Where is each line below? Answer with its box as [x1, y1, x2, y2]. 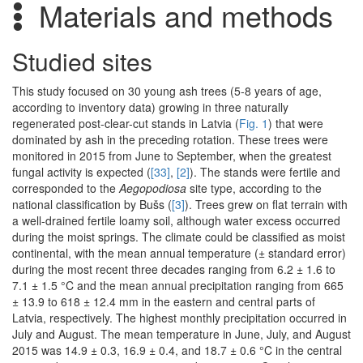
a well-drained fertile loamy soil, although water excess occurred [12, 212, 340, 229]
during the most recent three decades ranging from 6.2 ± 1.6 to [12, 261, 335, 278]
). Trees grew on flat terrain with [185, 196, 348, 213]
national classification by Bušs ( [12, 196, 172, 213]
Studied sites [12, 44, 152, 79]
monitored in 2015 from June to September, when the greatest [12, 147, 331, 164]
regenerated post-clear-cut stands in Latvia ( [12, 115, 239, 132]
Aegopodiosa [119, 180, 186, 197]
